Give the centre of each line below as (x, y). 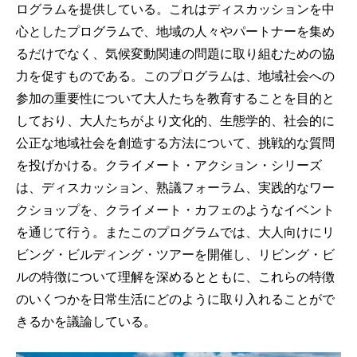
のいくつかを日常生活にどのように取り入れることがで (175, 298)
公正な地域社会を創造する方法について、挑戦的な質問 (175, 142)
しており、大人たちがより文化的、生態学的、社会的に (175, 120)
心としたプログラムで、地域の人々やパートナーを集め (175, 30)
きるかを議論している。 (86, 320)
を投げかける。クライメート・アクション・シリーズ (169, 164)
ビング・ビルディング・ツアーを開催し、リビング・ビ (175, 253)
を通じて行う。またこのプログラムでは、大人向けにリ (175, 231)
